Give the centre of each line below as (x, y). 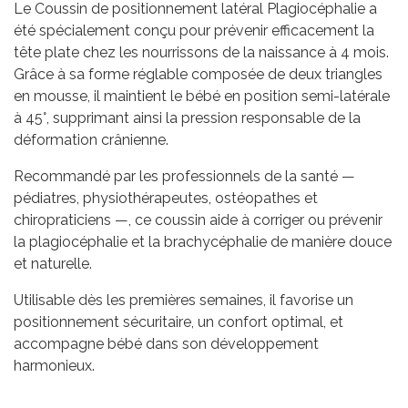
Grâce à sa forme (73, 75)
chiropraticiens (62, 220)
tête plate (46, 53)
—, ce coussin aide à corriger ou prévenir (247, 220)
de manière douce (329, 242)
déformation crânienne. (91, 140)
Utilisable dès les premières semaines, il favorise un (184, 301)
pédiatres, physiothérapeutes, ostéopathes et (166, 199)
